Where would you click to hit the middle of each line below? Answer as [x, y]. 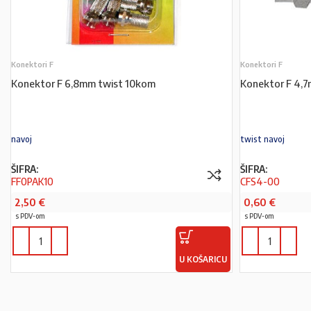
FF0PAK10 [32, 181]
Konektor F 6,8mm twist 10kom [83, 83]
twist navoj [263, 139]
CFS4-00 [260, 181]
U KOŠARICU [203, 259]
